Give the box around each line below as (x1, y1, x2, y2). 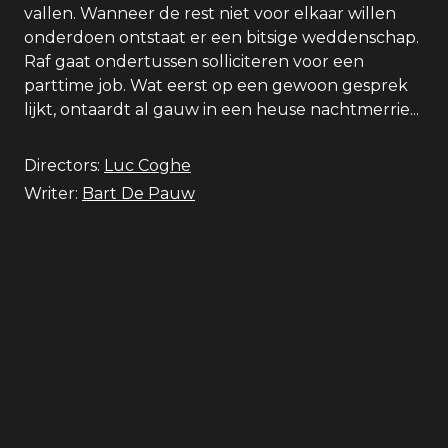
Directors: (24, 156, 100, 175)
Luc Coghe (104, 156, 191, 175)
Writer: (24, 184, 78, 203)
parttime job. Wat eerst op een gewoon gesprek (24, 76, 408, 95)
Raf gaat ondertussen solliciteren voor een (24, 52, 364, 71)
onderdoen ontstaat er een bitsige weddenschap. (24, 28, 419, 47)
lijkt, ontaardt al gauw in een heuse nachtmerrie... (24, 100, 419, 119)
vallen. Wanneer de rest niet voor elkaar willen (24, 4, 396, 23)
